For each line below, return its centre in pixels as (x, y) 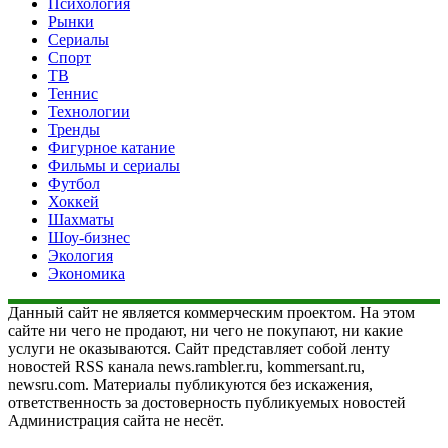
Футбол (74, 183)
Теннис (73, 93)
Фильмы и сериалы (114, 165)
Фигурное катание (111, 147)
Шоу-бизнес (89, 237)
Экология (80, 255)
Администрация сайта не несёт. (116, 420)
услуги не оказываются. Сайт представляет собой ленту (199, 348)
